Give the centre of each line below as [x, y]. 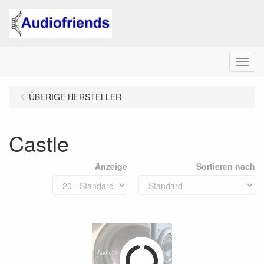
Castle [39, 143]
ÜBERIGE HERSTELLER [75, 97]
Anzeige [111, 166]
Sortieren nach [226, 166]
